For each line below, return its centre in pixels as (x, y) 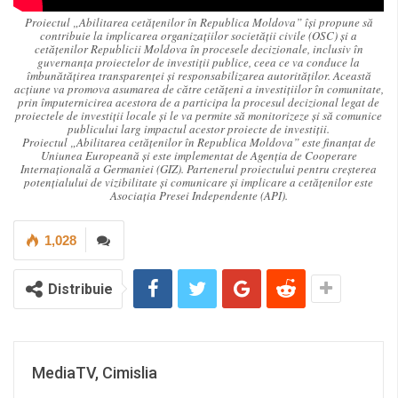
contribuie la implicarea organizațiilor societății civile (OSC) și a (199, 35)
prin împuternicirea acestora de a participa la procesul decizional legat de (199, 102)
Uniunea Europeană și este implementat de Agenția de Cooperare (199, 155)
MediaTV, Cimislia (95, 372)
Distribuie (80, 289)
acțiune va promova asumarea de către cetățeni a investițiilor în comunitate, (199, 88)
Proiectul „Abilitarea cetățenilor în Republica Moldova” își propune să (199, 22)
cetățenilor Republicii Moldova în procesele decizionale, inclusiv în (199, 48)
